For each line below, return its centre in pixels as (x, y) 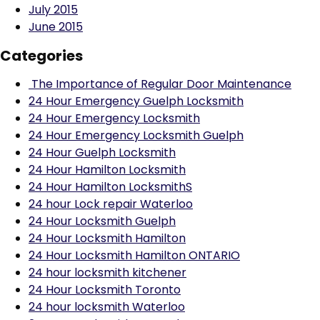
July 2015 (53, 10)
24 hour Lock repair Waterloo (111, 204)
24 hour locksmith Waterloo (107, 307)
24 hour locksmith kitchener (107, 272)
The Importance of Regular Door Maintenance (160, 84)
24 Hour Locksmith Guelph (102, 221)
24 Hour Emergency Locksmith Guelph (136, 135)
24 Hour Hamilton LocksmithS (110, 187)
